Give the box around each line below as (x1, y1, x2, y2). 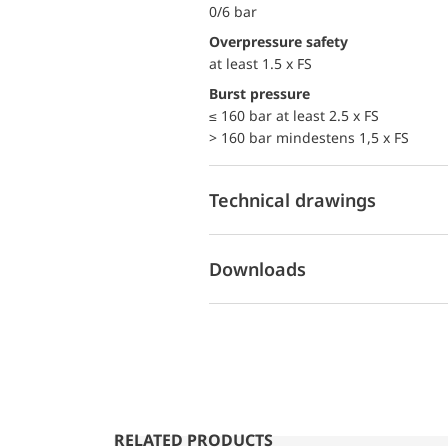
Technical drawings (209, 187, 376, 212)
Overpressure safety (220, 32, 348, 51)
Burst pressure (218, 84, 310, 103)
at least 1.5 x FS (209, 54, 312, 73)
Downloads (209, 256, 306, 281)
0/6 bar (209, 2, 257, 21)
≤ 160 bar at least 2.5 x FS (209, 106, 379, 125)
